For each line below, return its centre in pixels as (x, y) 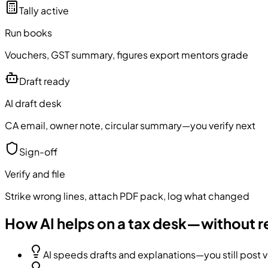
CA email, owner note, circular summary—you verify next (130, 125)
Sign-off (38, 151)
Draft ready (45, 81)
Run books (28, 32)
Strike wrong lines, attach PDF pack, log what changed (127, 196)
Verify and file (35, 173)
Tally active (44, 10)
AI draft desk (33, 103)
